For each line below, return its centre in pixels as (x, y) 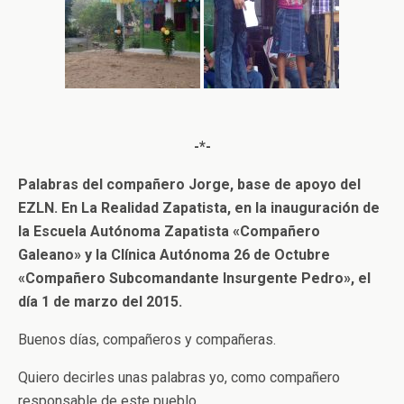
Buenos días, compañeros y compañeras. (147, 340)
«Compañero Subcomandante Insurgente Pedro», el (194, 278)
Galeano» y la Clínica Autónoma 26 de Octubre (174, 255)
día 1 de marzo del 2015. (100, 302)
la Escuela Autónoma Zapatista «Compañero (169, 231)
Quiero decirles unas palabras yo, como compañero (179, 377)
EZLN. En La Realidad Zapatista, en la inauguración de (199, 208)
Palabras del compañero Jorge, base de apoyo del (189, 184)
